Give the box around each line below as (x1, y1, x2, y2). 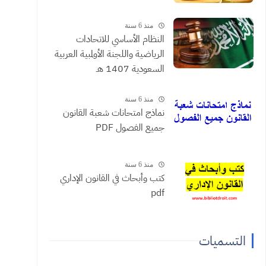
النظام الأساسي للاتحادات (75, 32, 164, 47)
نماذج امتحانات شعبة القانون (62, 106, 164, 121)
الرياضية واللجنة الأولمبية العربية (54, 47, 164, 62)
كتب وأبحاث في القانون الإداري (59, 171, 164, 186)
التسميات (198, 231, 246, 251)
